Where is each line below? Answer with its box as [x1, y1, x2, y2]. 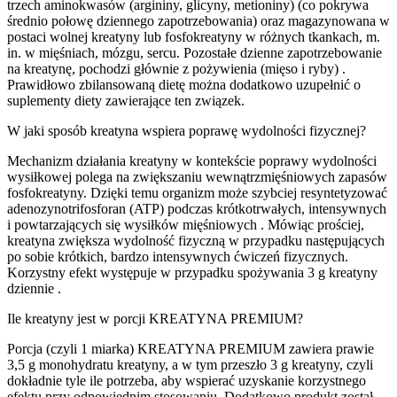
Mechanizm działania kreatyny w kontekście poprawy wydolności [7, 153, 377, 169]
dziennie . [7, 281, 61, 297]
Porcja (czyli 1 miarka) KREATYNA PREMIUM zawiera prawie [7, 341, 374, 357]
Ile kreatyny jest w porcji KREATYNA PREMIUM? [7, 311, 303, 327]
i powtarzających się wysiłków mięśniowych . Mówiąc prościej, [7, 217, 364, 233]
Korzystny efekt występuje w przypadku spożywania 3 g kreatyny [7, 265, 378, 281]
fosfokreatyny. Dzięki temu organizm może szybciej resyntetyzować [7, 185, 387, 201]
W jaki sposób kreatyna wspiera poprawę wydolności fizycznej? [7, 123, 366, 139]
